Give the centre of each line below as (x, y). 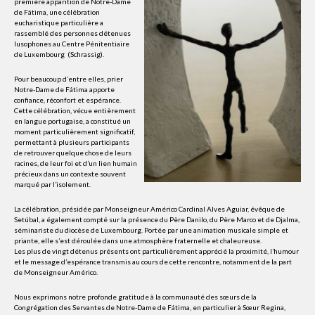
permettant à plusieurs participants (72, 142)
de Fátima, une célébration (57, 12)
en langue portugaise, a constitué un (72, 121)
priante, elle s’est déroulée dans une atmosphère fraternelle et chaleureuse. (138, 241)
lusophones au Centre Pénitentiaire (72, 44)
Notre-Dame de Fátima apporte (64, 90)
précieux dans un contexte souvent (70, 174)
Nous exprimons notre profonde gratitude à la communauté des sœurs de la (135, 297)
